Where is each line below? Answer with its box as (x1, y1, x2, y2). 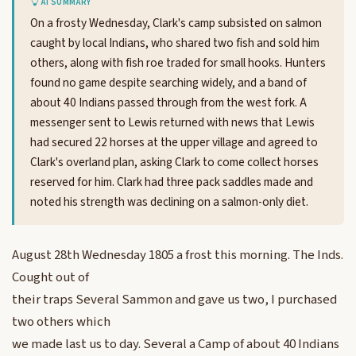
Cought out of (12, 268, 89, 288)
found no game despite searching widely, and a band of (30, 74, 307, 92)
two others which (12, 312, 110, 332)
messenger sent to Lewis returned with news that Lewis (30, 114, 315, 132)
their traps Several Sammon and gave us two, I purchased (12, 290, 337, 310)
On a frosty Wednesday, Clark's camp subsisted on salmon (30, 14, 322, 33)
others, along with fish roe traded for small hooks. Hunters (30, 54, 326, 72)
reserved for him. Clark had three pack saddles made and (30, 173, 313, 192)
